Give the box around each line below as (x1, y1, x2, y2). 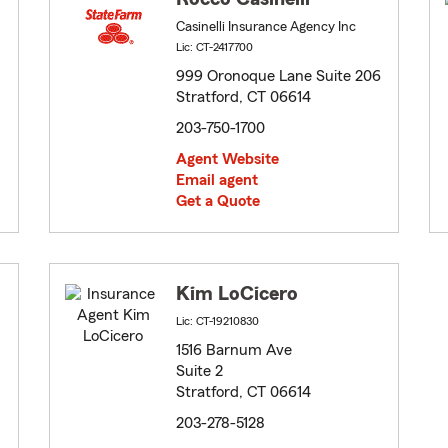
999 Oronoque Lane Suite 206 (176, 68, 381, 85)
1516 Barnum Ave (176, 342, 292, 359)
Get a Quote (176, 193, 260, 210)
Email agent (176, 172, 258, 189)
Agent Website (176, 151, 279, 168)
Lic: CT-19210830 (176, 315, 259, 328)
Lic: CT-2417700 (176, 41, 253, 54)
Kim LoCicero (176, 284, 298, 305)
